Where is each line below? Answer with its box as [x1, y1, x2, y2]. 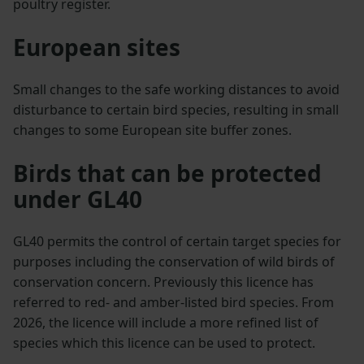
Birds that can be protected [13, 158, 322, 189]
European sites [13, 32, 180, 63]
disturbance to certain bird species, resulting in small [13, 101, 339, 119]
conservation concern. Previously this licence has [13, 273, 314, 292]
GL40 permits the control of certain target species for [13, 232, 341, 251]
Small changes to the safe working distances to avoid [13, 80, 340, 99]
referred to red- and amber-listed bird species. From [13, 293, 334, 312]
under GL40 [13, 184, 142, 215]
